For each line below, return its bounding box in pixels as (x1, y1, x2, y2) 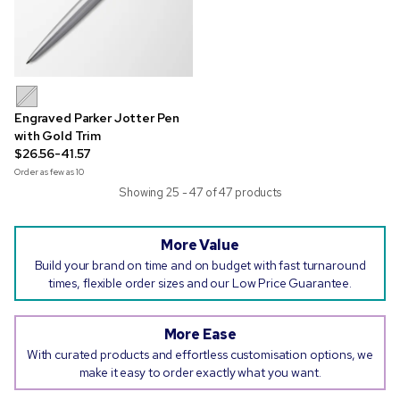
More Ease (163, 325, 237, 344)
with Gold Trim (14, 128, 102, 144)
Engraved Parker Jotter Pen (14, 110, 179, 126)
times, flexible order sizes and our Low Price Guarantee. (47, 275, 353, 291)
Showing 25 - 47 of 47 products (119, 185, 281, 200)
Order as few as (14, 166, 76, 178)
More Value (161, 236, 239, 254)
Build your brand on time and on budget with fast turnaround (34, 257, 366, 273)
